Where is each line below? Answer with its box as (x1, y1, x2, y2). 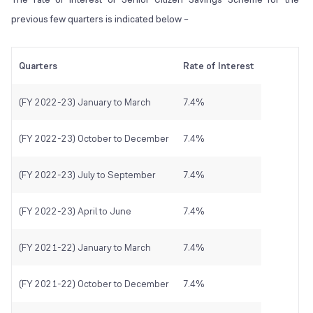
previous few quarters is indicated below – (11, 13, 189, 26)
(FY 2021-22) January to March (19, 241, 151, 254)
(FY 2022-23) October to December (19, 132, 169, 145)
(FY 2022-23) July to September (19, 168, 156, 182)
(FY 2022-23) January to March (19, 96, 151, 109)
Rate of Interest (183, 59, 254, 73)
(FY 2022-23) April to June (19, 205, 131, 218)
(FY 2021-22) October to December (19, 277, 169, 291)
